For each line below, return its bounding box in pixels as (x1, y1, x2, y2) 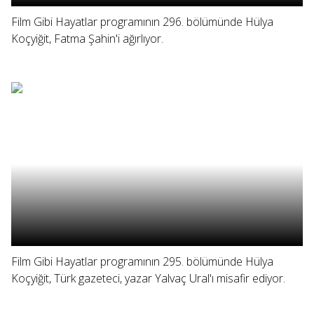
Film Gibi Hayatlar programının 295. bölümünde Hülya (11, 254, 273, 269)
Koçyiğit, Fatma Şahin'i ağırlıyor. (11, 31, 163, 46)
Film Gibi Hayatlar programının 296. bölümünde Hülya (11, 14, 273, 29)
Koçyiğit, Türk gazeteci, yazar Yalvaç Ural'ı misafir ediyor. (11, 271, 285, 286)
